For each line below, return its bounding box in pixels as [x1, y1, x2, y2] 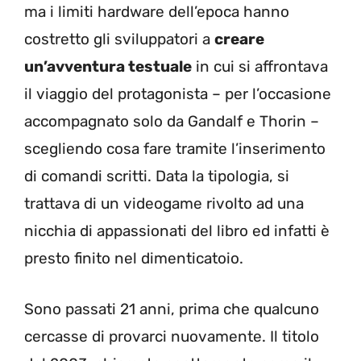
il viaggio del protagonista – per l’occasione [24, 85, 331, 104]
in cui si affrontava [192, 57, 328, 77]
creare [214, 30, 264, 49]
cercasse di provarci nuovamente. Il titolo [24, 326, 319, 346]
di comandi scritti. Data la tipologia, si [24, 167, 289, 186]
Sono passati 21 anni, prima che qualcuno [24, 299, 319, 318]
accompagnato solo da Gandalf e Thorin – [24, 112, 319, 131]
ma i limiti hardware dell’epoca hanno [24, 2, 289, 22]
